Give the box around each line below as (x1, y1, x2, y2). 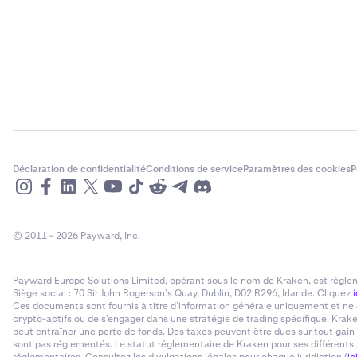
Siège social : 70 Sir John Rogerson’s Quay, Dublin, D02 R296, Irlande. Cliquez (13, 287, 353, 300)
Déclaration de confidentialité (13, 163, 146, 175)
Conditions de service (146, 163, 243, 175)
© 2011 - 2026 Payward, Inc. (13, 229, 140, 242)
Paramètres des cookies (243, 163, 351, 175)
